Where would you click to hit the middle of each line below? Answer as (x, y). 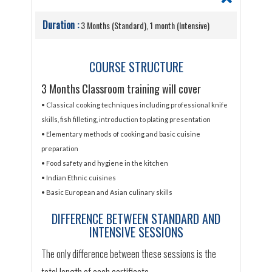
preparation (60, 149)
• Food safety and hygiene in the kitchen (105, 163)
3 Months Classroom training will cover (121, 89)
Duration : (61, 25)
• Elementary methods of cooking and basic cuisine (121, 134)
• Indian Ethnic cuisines (79, 178)
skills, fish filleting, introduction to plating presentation (126, 120)
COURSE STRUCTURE (136, 67)
